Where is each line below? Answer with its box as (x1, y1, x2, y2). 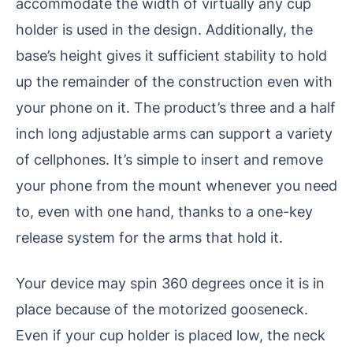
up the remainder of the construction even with (16, 72, 333, 91)
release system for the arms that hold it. (16, 229, 283, 247)
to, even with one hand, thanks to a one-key (16, 203, 313, 221)
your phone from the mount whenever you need (16, 176, 337, 195)
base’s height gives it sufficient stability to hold (16, 46, 327, 65)
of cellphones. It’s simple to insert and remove (16, 150, 323, 169)
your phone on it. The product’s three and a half (16, 98, 336, 117)
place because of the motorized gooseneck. (16, 300, 308, 318)
